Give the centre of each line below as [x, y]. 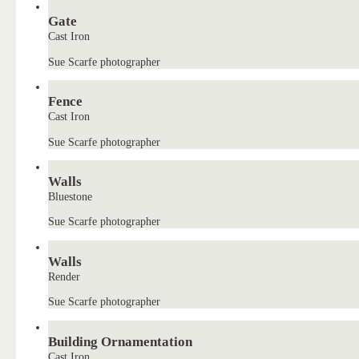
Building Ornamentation [121, 341]
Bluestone [71, 196]
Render [65, 276]
